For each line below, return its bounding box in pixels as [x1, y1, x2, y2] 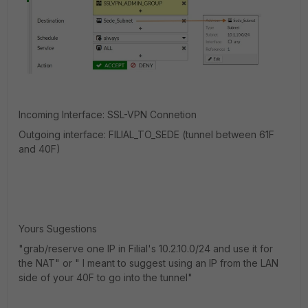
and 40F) [19, 142, 60, 155]
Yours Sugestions [19, 222, 97, 234]
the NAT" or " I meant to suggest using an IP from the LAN [19, 256, 278, 269]
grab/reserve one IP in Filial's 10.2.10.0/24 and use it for [23, 242, 273, 254]
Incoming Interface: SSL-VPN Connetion [19, 108, 197, 120]
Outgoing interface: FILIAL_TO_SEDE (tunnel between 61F [19, 128, 274, 140]
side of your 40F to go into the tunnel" [19, 271, 192, 283]
